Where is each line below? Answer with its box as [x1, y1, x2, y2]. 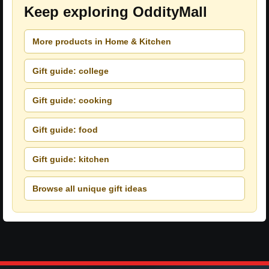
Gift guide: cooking [32, 95, 112, 105]
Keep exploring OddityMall [24, 4, 207, 20]
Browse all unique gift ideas [32, 183, 147, 193]
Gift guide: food [32, 124, 98, 134]
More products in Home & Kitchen [32, 36, 171, 46]
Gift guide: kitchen [32, 154, 109, 164]
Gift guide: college [32, 65, 109, 76]
